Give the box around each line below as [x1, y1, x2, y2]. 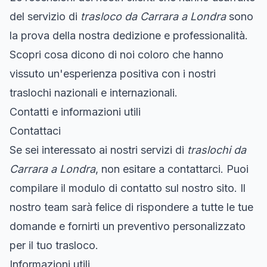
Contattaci [10, 124, 61, 137]
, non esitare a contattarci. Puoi [95, 162, 249, 175]
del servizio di [10, 10, 80, 23]
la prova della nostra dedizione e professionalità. [10, 29, 248, 42]
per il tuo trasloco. [10, 238, 98, 252]
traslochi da [187, 143, 246, 156]
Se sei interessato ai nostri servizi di [10, 143, 187, 156]
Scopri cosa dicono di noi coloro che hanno [10, 48, 223, 61]
